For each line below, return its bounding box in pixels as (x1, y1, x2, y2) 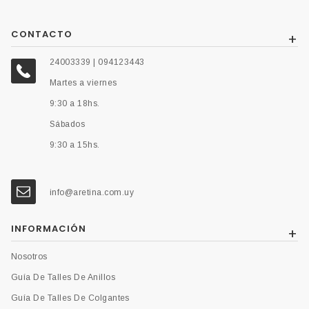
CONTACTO (11, 28, 73, 41)
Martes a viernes (50, 78, 117, 88)
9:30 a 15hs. (50, 140, 100, 150)
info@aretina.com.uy (50, 188, 134, 198)
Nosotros (11, 252, 48, 262)
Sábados (50, 119, 86, 130)
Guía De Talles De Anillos (11, 272, 115, 283)
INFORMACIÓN (11, 222, 87, 236)
